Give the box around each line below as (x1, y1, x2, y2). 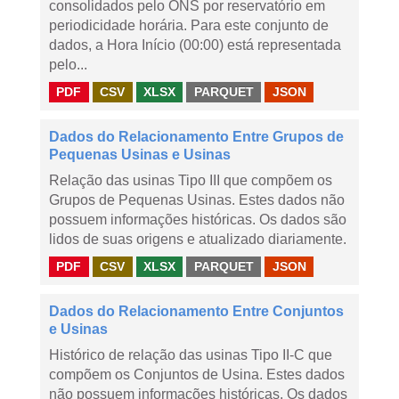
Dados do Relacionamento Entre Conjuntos (49, 304, 344, 319)
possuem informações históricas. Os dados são (49, 212, 346, 227)
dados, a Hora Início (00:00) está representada (49, 37, 341, 53)
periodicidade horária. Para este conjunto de (49, 18, 329, 33)
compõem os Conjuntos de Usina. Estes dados (49, 367, 345, 382)
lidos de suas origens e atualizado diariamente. (49, 232, 346, 247)
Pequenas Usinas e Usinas (49, 147, 231, 162)
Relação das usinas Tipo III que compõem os (49, 173, 332, 188)
